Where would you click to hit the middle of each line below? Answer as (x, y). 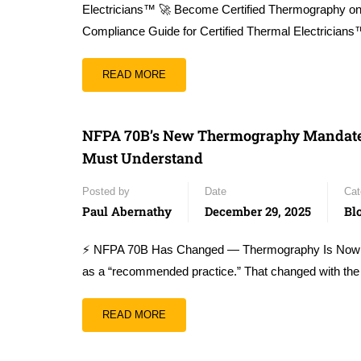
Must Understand (143, 158)
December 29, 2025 (258, 211)
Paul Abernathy (127, 211)
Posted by (106, 191)
